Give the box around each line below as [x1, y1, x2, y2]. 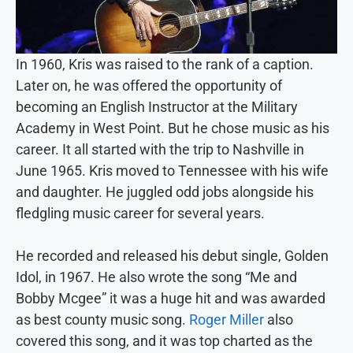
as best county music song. [16, 310, 189, 328]
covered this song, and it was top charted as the [16, 332, 313, 349]
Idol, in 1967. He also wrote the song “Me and [16, 268, 297, 285]
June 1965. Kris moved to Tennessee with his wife [16, 162, 329, 179]
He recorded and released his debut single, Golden [16, 247, 329, 264]
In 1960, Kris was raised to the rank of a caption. [16, 55, 314, 72]
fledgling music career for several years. [16, 204, 265, 221]
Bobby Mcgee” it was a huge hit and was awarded [16, 289, 325, 307]
